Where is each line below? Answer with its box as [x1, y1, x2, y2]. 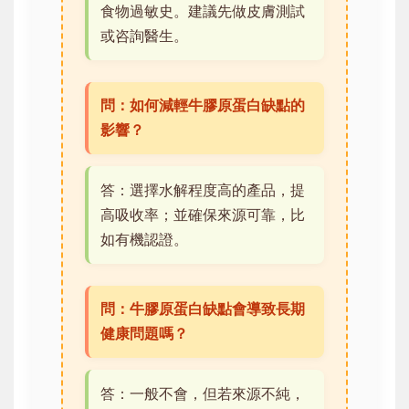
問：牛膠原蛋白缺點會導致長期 [100, 299, 305, 319]
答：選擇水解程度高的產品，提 [100, 180, 305, 199]
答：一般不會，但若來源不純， [100, 383, 305, 403]
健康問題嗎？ [100, 324, 188, 343]
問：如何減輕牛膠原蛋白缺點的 [100, 96, 305, 115]
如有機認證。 [100, 229, 188, 248]
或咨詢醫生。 [100, 26, 188, 45]
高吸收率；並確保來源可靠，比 [100, 204, 305, 224]
